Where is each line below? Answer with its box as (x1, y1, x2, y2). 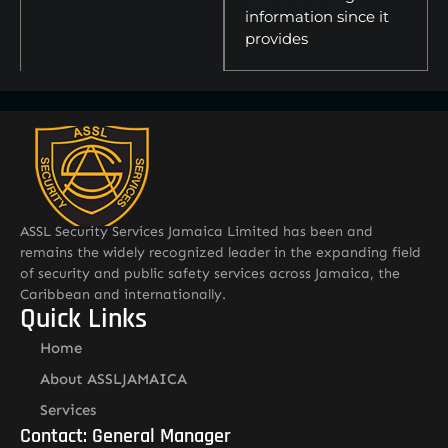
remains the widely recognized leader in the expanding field (20, 243, 421, 261)
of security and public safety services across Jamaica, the (20, 264, 400, 282)
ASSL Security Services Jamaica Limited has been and (20, 222, 373, 240)
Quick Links (20, 300, 147, 337)
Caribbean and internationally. (20, 285, 226, 303)
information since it (245, 6, 389, 26)
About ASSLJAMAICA (40, 369, 187, 388)
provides (245, 28, 308, 48)
